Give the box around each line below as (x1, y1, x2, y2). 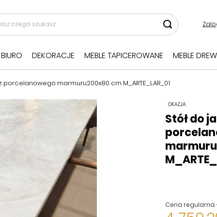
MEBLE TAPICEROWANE (84, 50, 163, 61)
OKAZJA (168, 100, 186, 108)
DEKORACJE (32, 50, 75, 61)
